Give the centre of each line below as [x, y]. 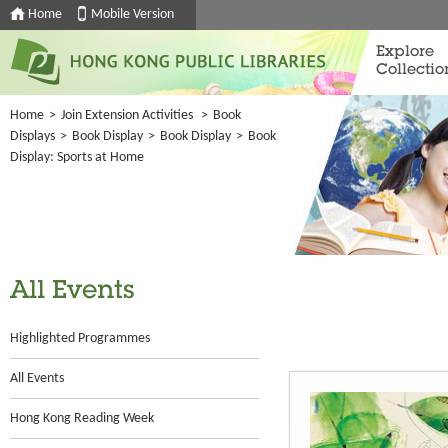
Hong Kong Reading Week [82, 418]
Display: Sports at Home [77, 157]
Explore [405, 52]
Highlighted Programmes [80, 338]
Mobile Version [132, 14]
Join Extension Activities [127, 115]
